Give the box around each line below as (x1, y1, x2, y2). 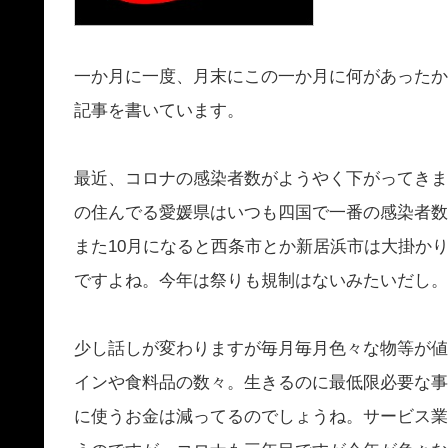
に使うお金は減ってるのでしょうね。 (74, 407, 363, 427)
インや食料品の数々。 (74, 373, 244, 393)
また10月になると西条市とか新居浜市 (74, 237, 364, 257)
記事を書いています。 (74, 101, 244, 121)
